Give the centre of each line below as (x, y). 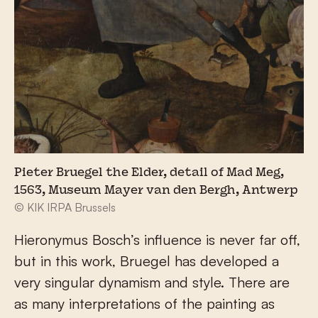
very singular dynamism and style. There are (152, 282)
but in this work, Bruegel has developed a (147, 261)
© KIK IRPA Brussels (65, 207)
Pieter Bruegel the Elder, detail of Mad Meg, (149, 173)
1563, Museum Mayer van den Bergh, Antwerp (156, 191)
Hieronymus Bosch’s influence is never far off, (157, 239)
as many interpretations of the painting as (144, 303)
